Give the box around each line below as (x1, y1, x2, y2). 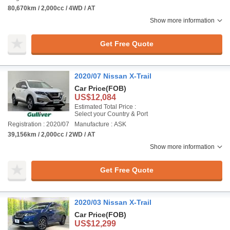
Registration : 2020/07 (8, 121, 69, 128)
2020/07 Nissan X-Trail (74, 72, 151, 80)
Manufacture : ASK (74, 121, 126, 128)
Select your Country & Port (74, 110, 148, 118)
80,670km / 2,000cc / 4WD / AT (8, 5, 95, 12)
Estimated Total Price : (74, 103, 136, 110)
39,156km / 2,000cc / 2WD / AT (8, 131, 95, 138)
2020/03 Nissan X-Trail (74, 198, 151, 206)
